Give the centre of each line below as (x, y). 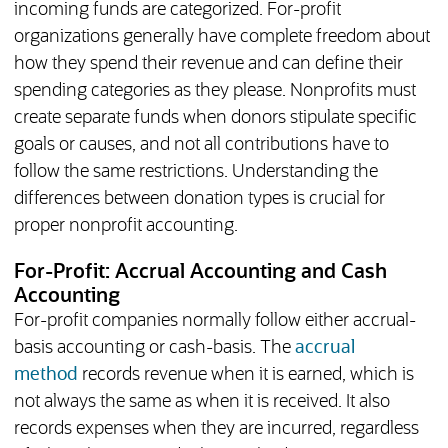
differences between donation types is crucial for (199, 199)
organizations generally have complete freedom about (221, 37)
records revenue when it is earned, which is (245, 375)
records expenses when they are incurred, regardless (216, 429)
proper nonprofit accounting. (125, 226)
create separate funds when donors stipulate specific (215, 118)
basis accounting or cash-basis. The (154, 348)
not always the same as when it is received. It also (201, 402)
